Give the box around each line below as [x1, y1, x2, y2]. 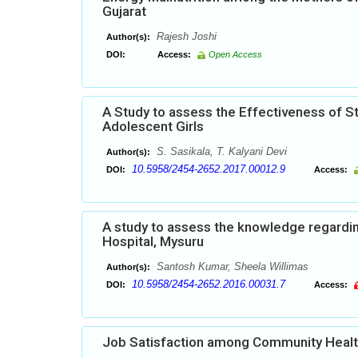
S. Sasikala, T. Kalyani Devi [153, 145, 287, 157]
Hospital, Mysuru [102, 233, 204, 249]
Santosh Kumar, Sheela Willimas [153, 261, 308, 272]
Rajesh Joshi [153, 30, 217, 42]
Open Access [209, 50, 262, 59]
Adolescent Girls [102, 118, 204, 134]
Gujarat [102, 3, 146, 19]
